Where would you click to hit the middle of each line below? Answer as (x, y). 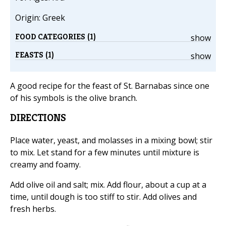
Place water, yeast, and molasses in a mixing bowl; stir (111, 140)
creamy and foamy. (45, 165)
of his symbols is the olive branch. (74, 98)
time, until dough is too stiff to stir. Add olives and (103, 197)
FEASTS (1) (35, 55)
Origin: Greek (40, 18)
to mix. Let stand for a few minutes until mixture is (105, 153)
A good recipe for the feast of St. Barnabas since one (110, 86)
